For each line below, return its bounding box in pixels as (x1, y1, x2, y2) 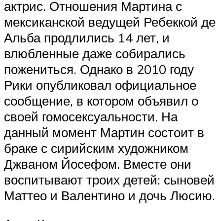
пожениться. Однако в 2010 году (4, 61, 194, 77)
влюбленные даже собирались (4, 45, 185, 62)
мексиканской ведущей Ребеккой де (4, 14, 216, 30)
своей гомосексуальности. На (4, 109, 178, 125)
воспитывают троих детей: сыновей (4, 172, 215, 188)
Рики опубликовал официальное (4, 77, 196, 93)
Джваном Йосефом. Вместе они (4, 156, 191, 172)
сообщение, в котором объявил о (4, 93, 198, 109)
